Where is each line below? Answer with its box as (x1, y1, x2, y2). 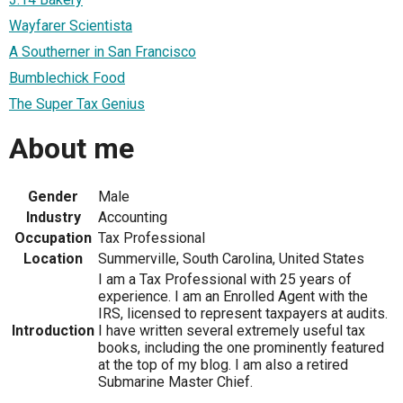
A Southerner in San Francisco (9, 43, 196, 61)
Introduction (12, 321, 94, 339)
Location (23, 249, 83, 267)
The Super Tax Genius (9, 95, 145, 113)
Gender (28, 187, 78, 205)
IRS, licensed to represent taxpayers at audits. (98, 304, 388, 322)
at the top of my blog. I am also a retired (98, 355, 348, 373)
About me (9, 131, 134, 166)
